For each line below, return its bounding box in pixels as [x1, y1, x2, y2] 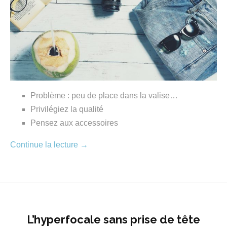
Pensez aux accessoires [30, 119, 118, 128]
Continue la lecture [10, 140, 80, 149]
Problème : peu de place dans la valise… [30, 91, 178, 100]
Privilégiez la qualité [30, 105, 103, 114]
